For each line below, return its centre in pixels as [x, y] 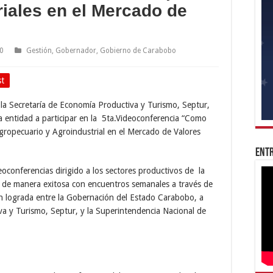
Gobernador [76, 50]
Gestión [39, 50]
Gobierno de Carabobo [138, 50]
